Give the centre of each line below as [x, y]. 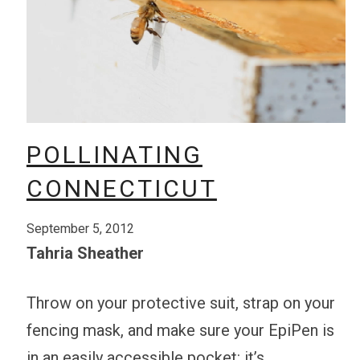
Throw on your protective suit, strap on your [180, 303]
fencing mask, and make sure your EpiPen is [180, 330]
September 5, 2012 [80, 228]
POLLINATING [114, 154]
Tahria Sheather [85, 253]
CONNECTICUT [121, 188]
